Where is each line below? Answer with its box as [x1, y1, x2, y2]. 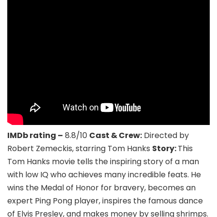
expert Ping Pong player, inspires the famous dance [7, 195, 203, 206]
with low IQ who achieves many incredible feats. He [7, 169, 201, 180]
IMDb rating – [7, 129, 63, 141]
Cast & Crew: [89, 129, 142, 141]
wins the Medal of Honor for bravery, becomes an [7, 182, 196, 193]
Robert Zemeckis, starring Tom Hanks [7, 142, 152, 154]
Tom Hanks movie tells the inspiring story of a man [7, 155, 199, 167]
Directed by [142, 129, 189, 141]
